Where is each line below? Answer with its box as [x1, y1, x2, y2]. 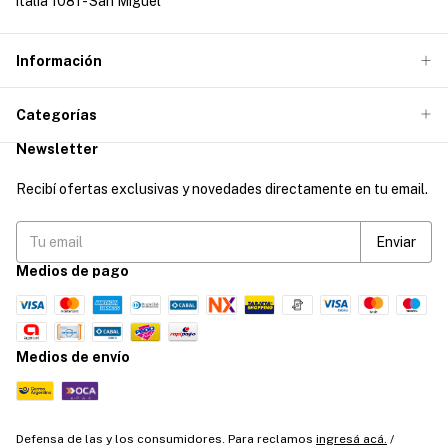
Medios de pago [16, 262, 129, 279]
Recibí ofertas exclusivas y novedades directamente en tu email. [16, 180, 428, 197]
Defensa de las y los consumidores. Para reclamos [16, 431, 313, 446]
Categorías [16, 106, 97, 123]
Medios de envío [16, 348, 130, 365]
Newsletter [16, 140, 98, 157]
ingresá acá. [316, 431, 387, 446]
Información [16, 53, 102, 70]
